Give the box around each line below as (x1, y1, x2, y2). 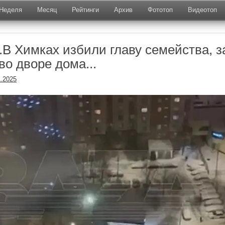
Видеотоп (188, 6, 217, 14)
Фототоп (148, 6, 173, 14)
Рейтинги (72, 6, 99, 14)
